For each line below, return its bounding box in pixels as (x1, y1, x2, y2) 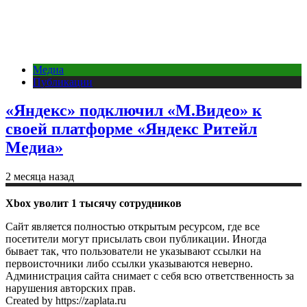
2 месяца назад (5, 171, 74, 183)
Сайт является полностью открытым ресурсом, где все (5, 221, 260, 233)
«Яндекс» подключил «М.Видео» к (5, 101, 262, 120)
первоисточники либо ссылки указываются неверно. (5, 258, 253, 270)
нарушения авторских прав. (5, 282, 136, 295)
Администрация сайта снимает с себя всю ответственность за (5, 270, 294, 282)
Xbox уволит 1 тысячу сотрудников (5, 197, 182, 210)
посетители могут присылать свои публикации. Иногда (5, 233, 267, 245)
